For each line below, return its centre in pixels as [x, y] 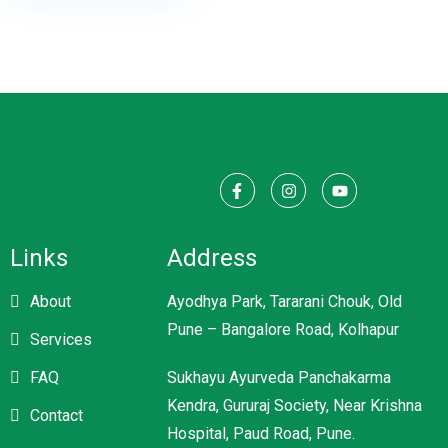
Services [61, 340]
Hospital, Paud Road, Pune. [260, 434]
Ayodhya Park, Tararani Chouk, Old [284, 302]
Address [211, 258]
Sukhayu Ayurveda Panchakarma [278, 378]
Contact [56, 416]
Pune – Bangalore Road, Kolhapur [282, 330]
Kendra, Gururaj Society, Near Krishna [294, 406]
